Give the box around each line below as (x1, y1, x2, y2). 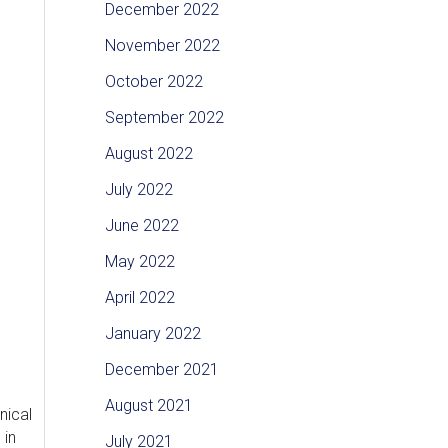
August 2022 (104, 144, 193, 164)
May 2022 (104, 252, 175, 272)
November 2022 (104, 36, 220, 56)
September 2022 (104, 108, 224, 128)
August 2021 (104, 396, 193, 416)
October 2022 (104, 72, 203, 92)
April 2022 (104, 288, 175, 308)
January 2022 (104, 324, 201, 344)
